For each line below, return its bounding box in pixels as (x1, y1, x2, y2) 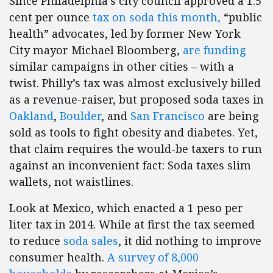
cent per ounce (9, 10, 93, 24)
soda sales (63, 233, 118, 248)
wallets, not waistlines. (9, 174, 133, 189)
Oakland (9, 108, 54, 123)
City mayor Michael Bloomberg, (9, 43, 183, 57)
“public (221, 10, 262, 24)
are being (205, 108, 259, 123)
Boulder (57, 108, 101, 123)
